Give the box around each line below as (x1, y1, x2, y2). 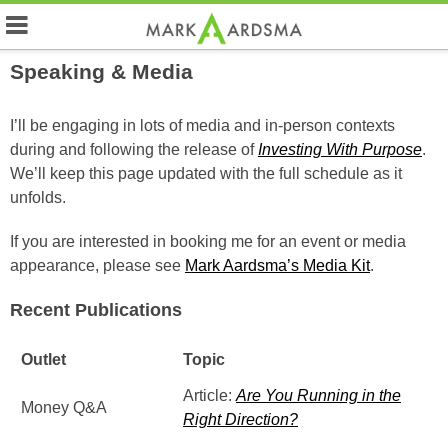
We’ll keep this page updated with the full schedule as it (10, 165, 402, 182)
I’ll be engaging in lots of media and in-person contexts (10, 117, 395, 134)
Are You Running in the (236, 387, 401, 404)
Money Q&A (21, 399, 107, 416)
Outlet (21, 351, 66, 368)
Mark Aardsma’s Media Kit (185, 257, 370, 274)
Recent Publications (10, 300, 182, 320)
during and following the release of (10, 141, 258, 158)
